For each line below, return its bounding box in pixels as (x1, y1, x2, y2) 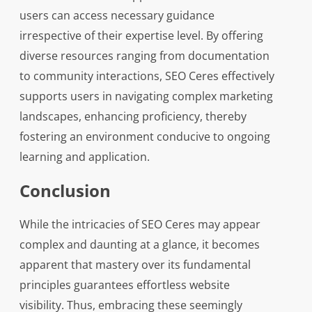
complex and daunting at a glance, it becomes (19, 237, 260, 252)
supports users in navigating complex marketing (19, 88, 273, 104)
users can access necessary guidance (19, 8, 214, 23)
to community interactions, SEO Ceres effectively (19, 68, 274, 84)
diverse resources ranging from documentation (19, 48, 270, 63)
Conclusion (19, 179, 111, 202)
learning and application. (19, 149, 150, 164)
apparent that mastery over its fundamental (19, 257, 251, 272)
